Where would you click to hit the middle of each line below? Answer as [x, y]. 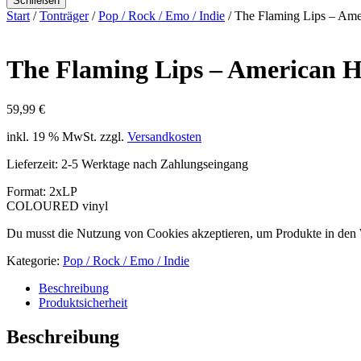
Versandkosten [164, 136]
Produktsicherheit [83, 302]
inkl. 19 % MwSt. [52, 136]
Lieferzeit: [34, 164]
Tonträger [64, 16]
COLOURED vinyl [57, 205]
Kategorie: [35, 260]
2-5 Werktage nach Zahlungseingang [155, 164]
